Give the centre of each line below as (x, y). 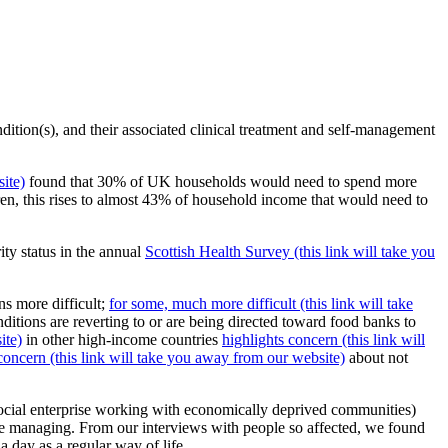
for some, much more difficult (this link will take (261, 304)
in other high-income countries (122, 340)
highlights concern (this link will (323, 340)
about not (376, 358)
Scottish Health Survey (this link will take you (290, 252)
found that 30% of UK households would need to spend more (221, 182)
